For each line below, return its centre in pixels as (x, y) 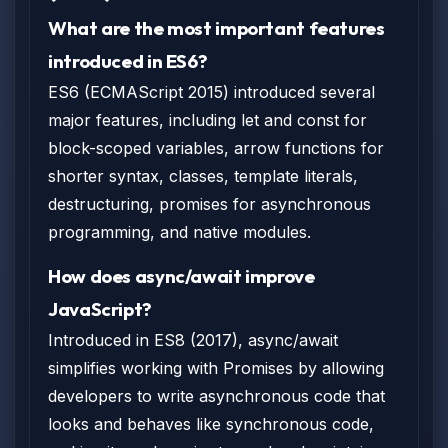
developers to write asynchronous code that (216, 396)
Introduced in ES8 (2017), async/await (193, 340)
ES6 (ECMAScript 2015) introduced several (211, 92)
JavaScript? (100, 309)
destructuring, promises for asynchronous (209, 204)
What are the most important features (216, 28)
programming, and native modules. (179, 232)
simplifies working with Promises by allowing (216, 368)
